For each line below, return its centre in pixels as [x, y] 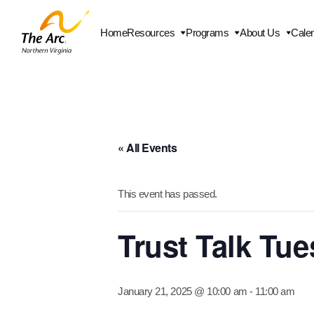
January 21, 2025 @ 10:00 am [183, 291]
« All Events [148, 147]
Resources [151, 32]
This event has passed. [168, 193]
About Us [260, 32]
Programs [207, 32]
